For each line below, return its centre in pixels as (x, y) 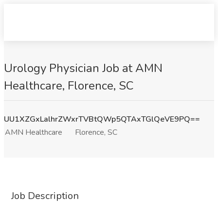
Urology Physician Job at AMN (83, 68)
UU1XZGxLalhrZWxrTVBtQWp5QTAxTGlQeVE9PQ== (102, 119)
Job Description (45, 196)
